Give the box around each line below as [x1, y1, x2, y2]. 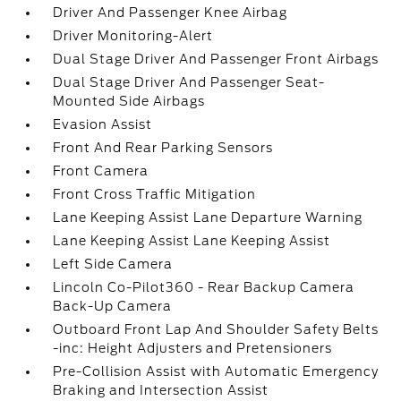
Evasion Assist [53, 117, 153, 132]
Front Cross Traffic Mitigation [53, 187, 257, 201]
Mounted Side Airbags [53, 94, 206, 108]
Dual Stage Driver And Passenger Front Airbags [53, 52, 380, 66]
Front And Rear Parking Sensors [53, 141, 274, 155]
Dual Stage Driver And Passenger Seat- [53, 75, 326, 90]
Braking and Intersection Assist [53, 383, 269, 397]
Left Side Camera [53, 257, 174, 271]
